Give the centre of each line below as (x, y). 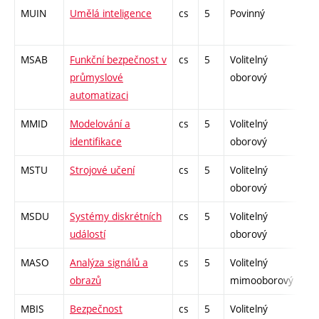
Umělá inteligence (111, 13)
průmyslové (96, 77)
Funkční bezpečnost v (118, 59)
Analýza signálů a (109, 262)
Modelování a (100, 123)
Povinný (247, 13)
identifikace (96, 141)
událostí (88, 234)
